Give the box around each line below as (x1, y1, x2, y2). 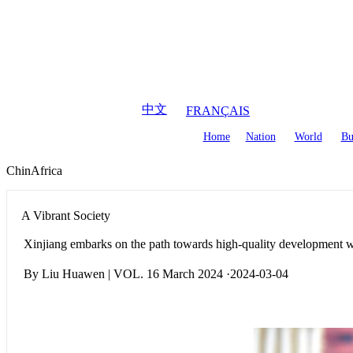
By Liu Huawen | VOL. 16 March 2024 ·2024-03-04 (24, 267, 289, 281)
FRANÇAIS (186, 104, 250, 117)
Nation (245, 131, 276, 143)
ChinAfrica (6, 164, 62, 177)
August (142, 13, 173, 24)
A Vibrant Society (21, 209, 111, 222)
